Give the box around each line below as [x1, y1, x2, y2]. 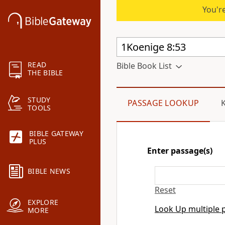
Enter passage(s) [147, 145, 212, 156]
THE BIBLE [28, 68, 63, 78]
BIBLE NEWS [28, 166, 70, 176]
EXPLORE [28, 197, 59, 207]
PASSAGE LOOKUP [128, 97, 199, 108]
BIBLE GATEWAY [29, 129, 83, 139]
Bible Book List [117, 60, 172, 71]
